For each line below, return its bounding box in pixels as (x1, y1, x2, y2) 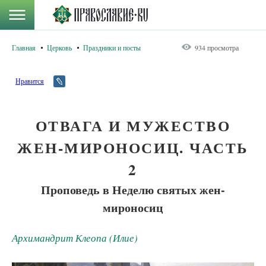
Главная (12, 43, 36, 52)
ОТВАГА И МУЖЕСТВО (35, 115, 231, 137)
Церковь (47, 43, 72, 52)
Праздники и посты (83, 43, 141, 52)
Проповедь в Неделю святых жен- (41, 180, 225, 198)
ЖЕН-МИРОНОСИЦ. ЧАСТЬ (17, 137, 249, 159)
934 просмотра (195, 43, 239, 52)
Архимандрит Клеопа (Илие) (12, 231, 138, 245)
